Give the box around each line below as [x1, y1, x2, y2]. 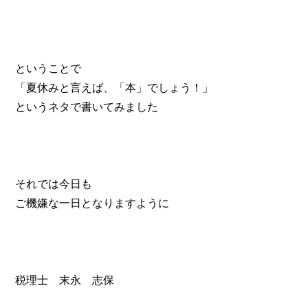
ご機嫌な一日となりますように [15, 197, 170, 209]
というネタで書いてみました [15, 100, 159, 113]
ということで [15, 62, 82, 74]
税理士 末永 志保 [15, 274, 115, 286]
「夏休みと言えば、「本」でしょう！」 [15, 81, 214, 93]
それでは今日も [15, 177, 93, 190]
